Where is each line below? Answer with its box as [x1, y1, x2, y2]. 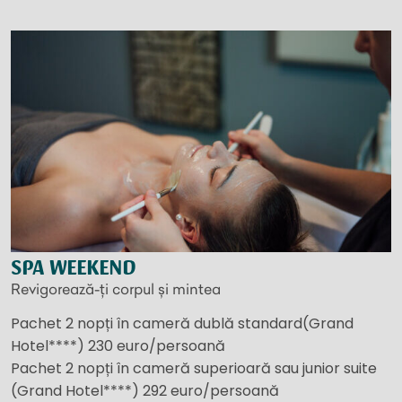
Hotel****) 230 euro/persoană [11, 335, 225, 356]
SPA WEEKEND [11, 255, 135, 280]
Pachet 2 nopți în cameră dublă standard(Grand [11, 312, 354, 334]
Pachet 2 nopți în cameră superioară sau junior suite [11, 357, 377, 379]
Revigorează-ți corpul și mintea [11, 279, 221, 298]
